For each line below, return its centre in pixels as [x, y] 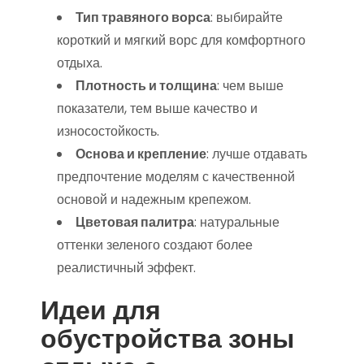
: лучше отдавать [257, 154]
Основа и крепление [141, 154]
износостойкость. [108, 131]
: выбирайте [247, 17]
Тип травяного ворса [143, 17]
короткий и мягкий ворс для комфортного [181, 40]
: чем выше [250, 86]
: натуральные [237, 222]
